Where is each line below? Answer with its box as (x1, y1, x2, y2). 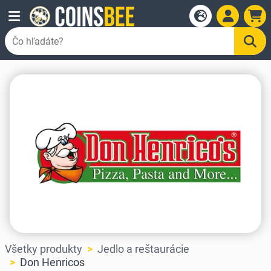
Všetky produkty (5, 243, 82, 256)
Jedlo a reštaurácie (97, 243, 189, 256)
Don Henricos (20, 256, 85, 269)
